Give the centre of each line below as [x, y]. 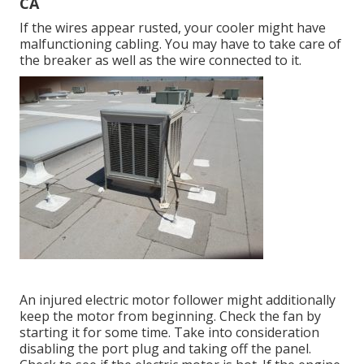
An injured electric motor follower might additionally [178, 300]
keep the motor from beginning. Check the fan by [170, 316]
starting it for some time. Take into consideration [169, 333]
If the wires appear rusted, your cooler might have [173, 28]
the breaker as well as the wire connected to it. [160, 61]
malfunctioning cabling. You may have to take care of [180, 44]
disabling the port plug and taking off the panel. [165, 349]
